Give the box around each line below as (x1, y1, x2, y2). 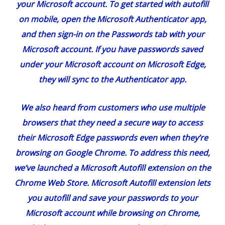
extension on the (147, 162, 211, 174)
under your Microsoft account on (19, 59, 147, 70)
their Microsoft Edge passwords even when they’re (17, 132, 208, 144)
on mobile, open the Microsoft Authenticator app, (19, 14, 206, 25)
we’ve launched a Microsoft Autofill (14, 162, 147, 174)
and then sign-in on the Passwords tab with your (21, 29, 204, 40)
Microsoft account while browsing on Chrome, (25, 207, 200, 219)
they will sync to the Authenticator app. (39, 74, 186, 85)
